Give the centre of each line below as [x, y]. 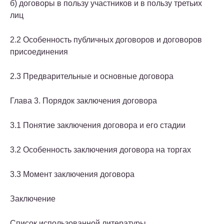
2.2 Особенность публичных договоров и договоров [106, 40]
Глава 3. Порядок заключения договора [83, 101]
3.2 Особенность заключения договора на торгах [100, 150]
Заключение [33, 199]
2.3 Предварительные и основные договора [92, 76]
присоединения [39, 52]
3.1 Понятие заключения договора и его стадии [98, 125]
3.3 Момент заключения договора [72, 174]
